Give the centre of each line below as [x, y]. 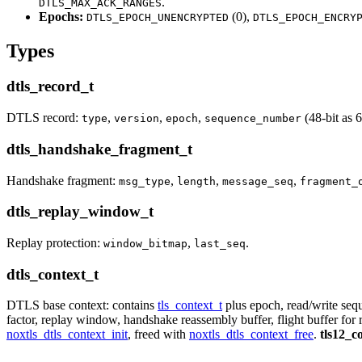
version [137, 119]
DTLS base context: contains [82, 305]
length [196, 181]
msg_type [145, 181]
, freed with [158, 335]
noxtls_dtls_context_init [67, 335]
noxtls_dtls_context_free [251, 335]
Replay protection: [55, 243]
